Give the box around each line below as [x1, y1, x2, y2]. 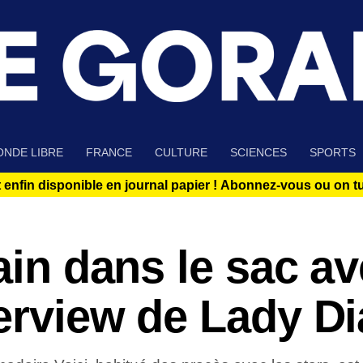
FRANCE [86, 146, 132, 160]
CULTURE [155, 146, 207, 160]
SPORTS [310, 146, 356, 160]
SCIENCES [230, 146, 287, 160]
